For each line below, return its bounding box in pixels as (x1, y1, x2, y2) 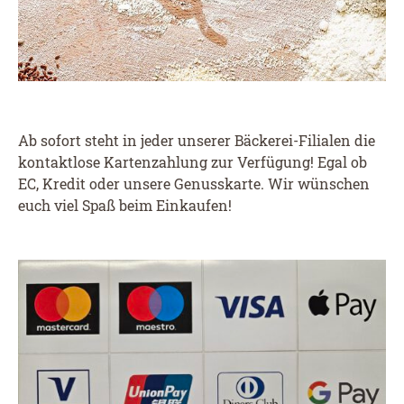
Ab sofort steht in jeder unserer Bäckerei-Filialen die (18, 130, 375, 150)
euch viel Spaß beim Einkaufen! (18, 195, 232, 215)
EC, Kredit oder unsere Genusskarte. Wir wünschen (18, 173, 370, 193)
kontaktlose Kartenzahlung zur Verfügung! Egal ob (18, 151, 367, 171)
